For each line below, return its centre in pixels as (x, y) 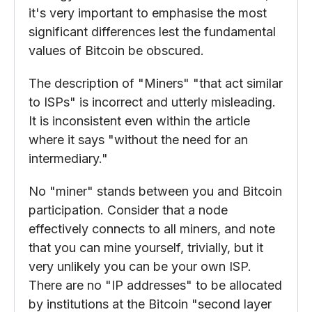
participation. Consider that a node (128, 210)
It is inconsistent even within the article (139, 120)
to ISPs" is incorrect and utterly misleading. (152, 102)
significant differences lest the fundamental (152, 31)
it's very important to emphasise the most (148, 13)
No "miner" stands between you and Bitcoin (155, 191)
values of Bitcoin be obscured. (116, 50)
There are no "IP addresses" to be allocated (155, 285)
